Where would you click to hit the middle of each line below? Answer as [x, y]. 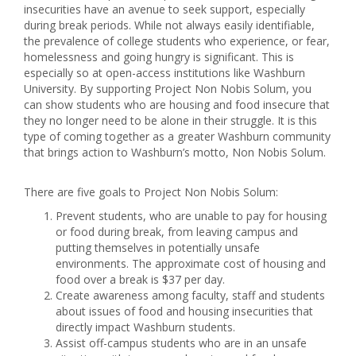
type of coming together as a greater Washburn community [177, 137]
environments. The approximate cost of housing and [191, 264]
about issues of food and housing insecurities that [184, 311]
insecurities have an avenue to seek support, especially [164, 10]
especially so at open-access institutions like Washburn [164, 73]
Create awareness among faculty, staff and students [190, 296]
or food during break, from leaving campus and [177, 232]
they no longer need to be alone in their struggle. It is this [170, 121]
